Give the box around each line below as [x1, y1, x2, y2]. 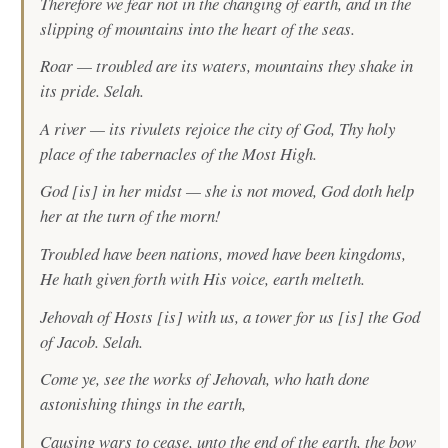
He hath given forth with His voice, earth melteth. [40, 267, 366, 291]
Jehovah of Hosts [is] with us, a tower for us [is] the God [40, 304, 421, 328]
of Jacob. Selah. [40, 329, 144, 353]
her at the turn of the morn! [40, 204, 222, 228]
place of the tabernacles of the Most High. [40, 141, 318, 165]
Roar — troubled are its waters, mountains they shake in [40, 54, 414, 78]
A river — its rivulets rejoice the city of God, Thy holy [40, 116, 396, 140]
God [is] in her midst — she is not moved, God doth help [40, 179, 415, 203]
